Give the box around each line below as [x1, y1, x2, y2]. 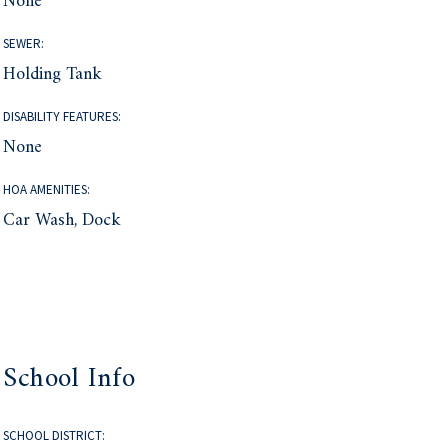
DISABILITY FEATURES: [3, 108, 122, 126]
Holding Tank [3, 59, 103, 91]
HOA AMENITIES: [3, 181, 91, 199]
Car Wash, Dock [3, 205, 122, 237]
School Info [3, 355, 136, 405]
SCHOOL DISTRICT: [3, 426, 106, 444]
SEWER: [3, 35, 45, 53]
